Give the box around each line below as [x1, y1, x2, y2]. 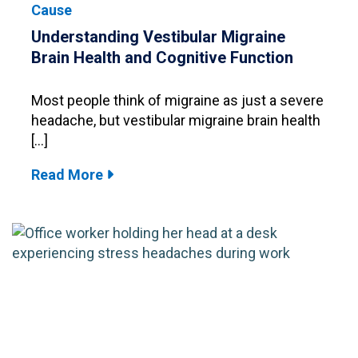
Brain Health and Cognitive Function [31, 47, 293, 67]
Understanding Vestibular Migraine [31, 26, 285, 46]
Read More [31, 165, 106, 183]
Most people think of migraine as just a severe [31, 91, 324, 109]
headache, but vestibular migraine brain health [31, 111, 320, 129]
